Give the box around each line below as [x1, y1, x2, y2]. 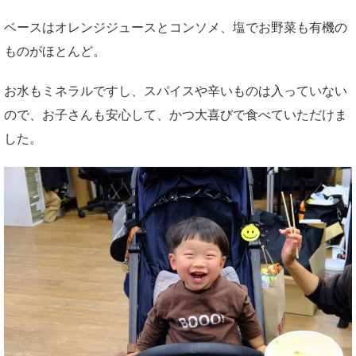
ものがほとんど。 [4, 44, 106, 58]
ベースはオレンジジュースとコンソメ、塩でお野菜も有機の [4, 20, 347, 34]
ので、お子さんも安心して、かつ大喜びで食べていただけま [4, 107, 347, 122]
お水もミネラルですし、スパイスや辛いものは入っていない [4, 83, 347, 98]
